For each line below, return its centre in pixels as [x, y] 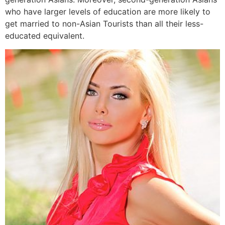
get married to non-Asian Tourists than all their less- [104, 24]
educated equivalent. [45, 36]
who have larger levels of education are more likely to [108, 12]
